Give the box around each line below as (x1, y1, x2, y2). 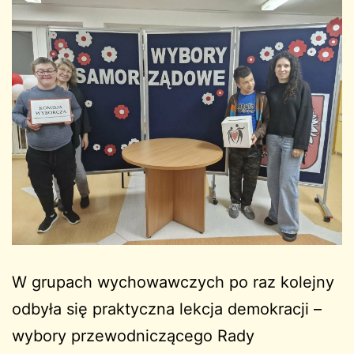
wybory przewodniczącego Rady (12, 326, 254, 345)
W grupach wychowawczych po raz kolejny (12, 272, 334, 292)
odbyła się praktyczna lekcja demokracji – (12, 299, 322, 318)
